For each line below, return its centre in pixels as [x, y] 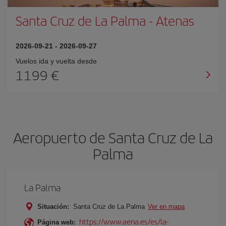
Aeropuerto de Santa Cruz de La [113, 137]
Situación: [53, 207]
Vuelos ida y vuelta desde [56, 61]
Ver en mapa [166, 207]
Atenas [175, 20]
